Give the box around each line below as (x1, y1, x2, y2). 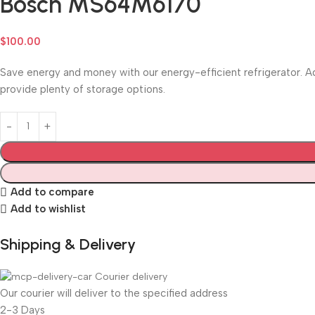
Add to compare (10, 186, 94, 199)
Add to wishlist (10, 202, 86, 216)
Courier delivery (95, 270, 167, 283)
